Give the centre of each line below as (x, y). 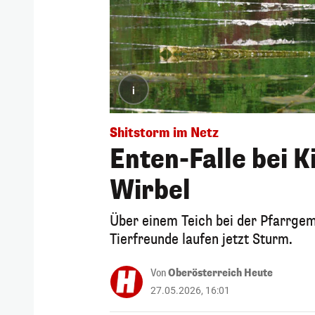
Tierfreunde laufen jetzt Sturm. (201, 239)
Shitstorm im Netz (164, 133)
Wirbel (150, 190)
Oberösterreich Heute (220, 273)
